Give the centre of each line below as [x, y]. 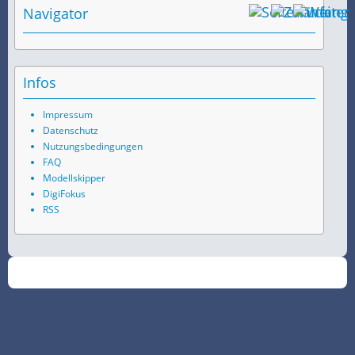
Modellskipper [74, 178]
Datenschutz [71, 131]
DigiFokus [64, 194]
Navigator [55, 14]
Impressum [68, 115]
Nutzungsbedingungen [93, 147]
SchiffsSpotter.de [197, 273]
